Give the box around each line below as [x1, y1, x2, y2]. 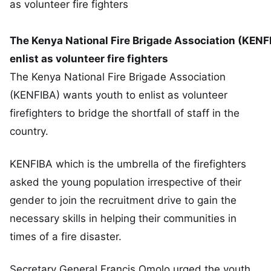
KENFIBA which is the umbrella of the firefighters [10, 157, 246, 170]
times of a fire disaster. [10, 230, 122, 243]
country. [10, 125, 48, 137]
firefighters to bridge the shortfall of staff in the [10, 107, 240, 119]
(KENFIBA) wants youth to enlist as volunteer [10, 89, 227, 101]
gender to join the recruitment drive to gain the [10, 194, 237, 206]
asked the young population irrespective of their [10, 175, 241, 188]
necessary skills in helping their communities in [10, 212, 237, 224]
